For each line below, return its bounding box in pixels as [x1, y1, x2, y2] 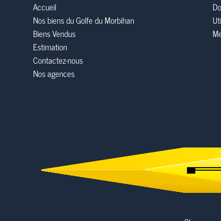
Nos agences [33, 67, 74, 80]
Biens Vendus [33, 27, 75, 40]
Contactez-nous [33, 53, 83, 67]
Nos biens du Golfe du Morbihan [33, 13, 134, 27]
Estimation [33, 40, 67, 54]
